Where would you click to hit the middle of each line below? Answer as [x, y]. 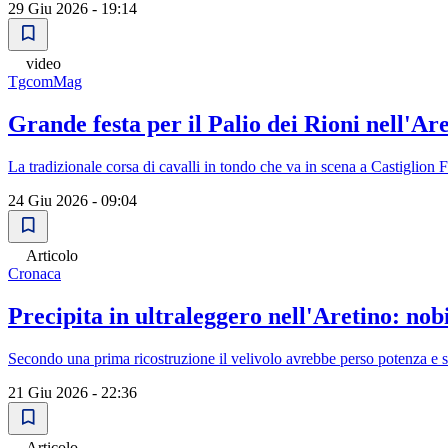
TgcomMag [45, 82]
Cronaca [34, 273]
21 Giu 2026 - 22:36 [72, 392]
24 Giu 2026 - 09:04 [72, 200]
